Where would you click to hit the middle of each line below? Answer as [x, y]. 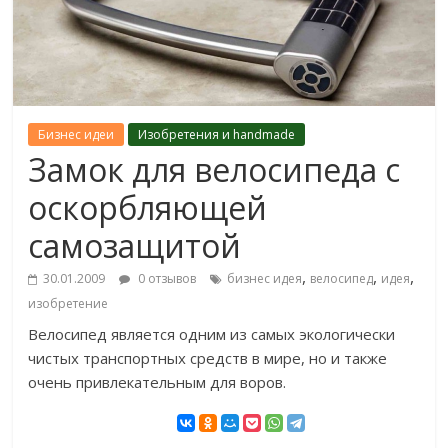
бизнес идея [265, 279]
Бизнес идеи [76, 135]
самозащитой [135, 246]
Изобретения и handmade [217, 135]
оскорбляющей [148, 208]
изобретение [68, 304]
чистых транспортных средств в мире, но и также [208, 358]
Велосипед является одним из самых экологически [212, 334]
